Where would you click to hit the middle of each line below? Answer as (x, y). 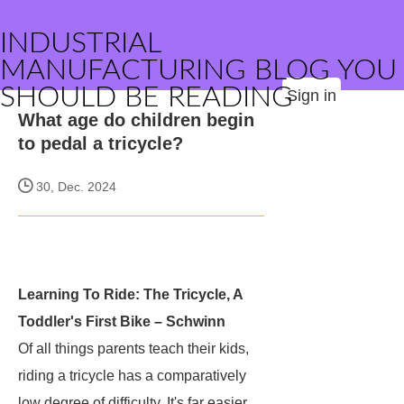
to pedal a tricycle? (101, 143)
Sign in (312, 96)
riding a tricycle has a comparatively (132, 376)
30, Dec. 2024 (74, 187)
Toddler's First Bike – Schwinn (122, 321)
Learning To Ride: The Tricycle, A (130, 294)
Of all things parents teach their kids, (133, 349)
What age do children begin (136, 120)
